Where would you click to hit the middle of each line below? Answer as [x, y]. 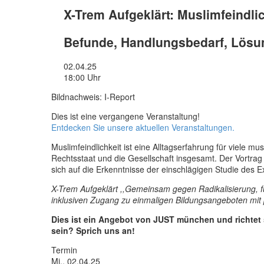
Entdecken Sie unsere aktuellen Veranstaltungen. [143, 128]
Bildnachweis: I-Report [93, 97]
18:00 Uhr [82, 77]
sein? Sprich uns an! [93, 231]
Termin [64, 250]
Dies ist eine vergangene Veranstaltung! [126, 116]
